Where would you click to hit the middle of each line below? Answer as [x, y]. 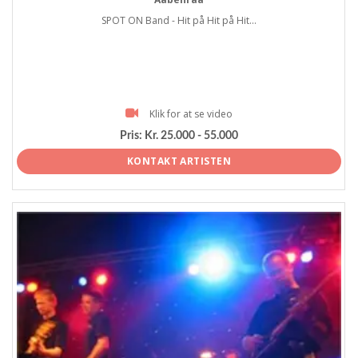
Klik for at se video [191, 113]
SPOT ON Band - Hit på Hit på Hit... [179, 20]
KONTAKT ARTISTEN [179, 161]
